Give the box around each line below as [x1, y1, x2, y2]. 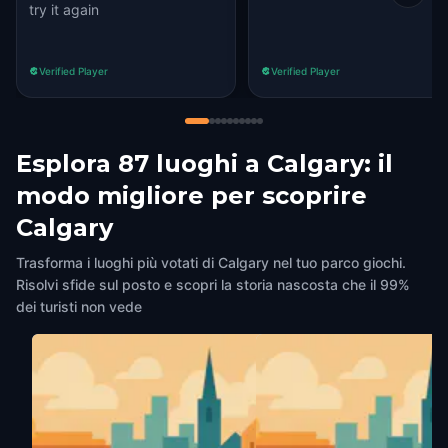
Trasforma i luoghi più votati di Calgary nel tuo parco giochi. [16, 254, 406, 271]
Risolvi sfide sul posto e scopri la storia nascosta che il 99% [16, 276, 410, 293]
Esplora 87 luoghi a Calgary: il [16, 149, 393, 178]
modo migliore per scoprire [16, 181, 367, 210]
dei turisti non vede [16, 298, 142, 315]
